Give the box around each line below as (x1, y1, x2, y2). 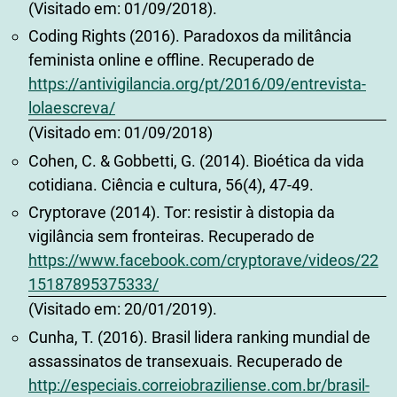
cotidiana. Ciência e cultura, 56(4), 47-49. (28, 175, 314, 194)
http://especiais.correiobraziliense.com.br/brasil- (28, 375, 370, 394)
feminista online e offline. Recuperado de (28, 51, 315, 70)
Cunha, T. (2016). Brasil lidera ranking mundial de (28, 327, 370, 346)
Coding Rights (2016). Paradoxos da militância (28, 27, 352, 46)
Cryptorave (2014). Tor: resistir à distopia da (28, 203, 335, 222)
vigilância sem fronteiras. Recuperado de (28, 227, 315, 246)
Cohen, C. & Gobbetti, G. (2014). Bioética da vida (28, 151, 364, 170)
